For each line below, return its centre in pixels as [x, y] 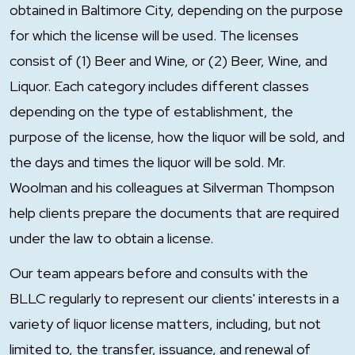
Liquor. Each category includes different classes [159, 86]
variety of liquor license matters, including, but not [165, 324]
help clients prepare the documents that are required [174, 213]
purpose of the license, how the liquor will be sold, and [177, 137]
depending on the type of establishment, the [151, 111]
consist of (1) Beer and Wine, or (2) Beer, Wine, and [168, 61]
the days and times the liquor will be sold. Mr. [147, 162]
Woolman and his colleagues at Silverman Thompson [172, 187]
